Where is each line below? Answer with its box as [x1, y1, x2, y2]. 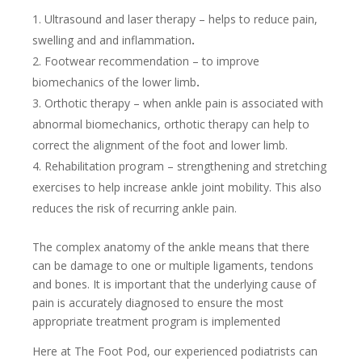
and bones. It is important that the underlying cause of [32, 276, 316, 293]
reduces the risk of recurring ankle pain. [32, 200, 237, 217]
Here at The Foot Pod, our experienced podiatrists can [32, 343, 318, 360]
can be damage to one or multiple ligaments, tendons [32, 258, 314, 274]
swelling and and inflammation [32, 32, 192, 48]
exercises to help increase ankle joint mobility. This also [32, 179, 322, 196]
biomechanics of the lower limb [32, 74, 196, 90]
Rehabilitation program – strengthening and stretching [44, 158, 326, 175]
